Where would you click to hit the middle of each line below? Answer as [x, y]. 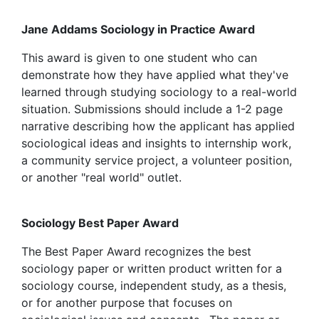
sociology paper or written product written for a [152, 268]
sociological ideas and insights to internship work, [156, 143]
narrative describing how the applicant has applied [158, 126]
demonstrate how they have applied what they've [155, 75]
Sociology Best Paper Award [103, 223]
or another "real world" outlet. [101, 177]
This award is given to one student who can [139, 58]
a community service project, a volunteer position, [157, 160]
